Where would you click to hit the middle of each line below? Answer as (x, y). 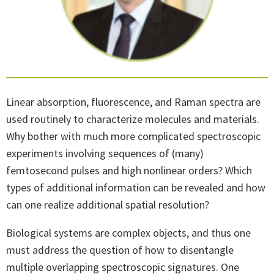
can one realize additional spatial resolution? (108, 204)
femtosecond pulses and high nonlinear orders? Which (129, 170)
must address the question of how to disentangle (120, 250)
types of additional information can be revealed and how (136, 187)
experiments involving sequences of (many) (105, 153)
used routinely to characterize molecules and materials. (133, 119)
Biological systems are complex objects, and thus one (128, 232)
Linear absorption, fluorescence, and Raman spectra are (133, 102)
